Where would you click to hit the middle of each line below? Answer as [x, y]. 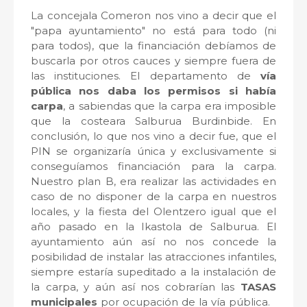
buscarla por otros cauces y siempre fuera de [153, 61]
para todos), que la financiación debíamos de [153, 46]
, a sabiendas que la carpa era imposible [170, 106]
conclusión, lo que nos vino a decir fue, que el [153, 136]
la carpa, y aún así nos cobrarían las [136, 287]
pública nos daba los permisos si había [153, 91]
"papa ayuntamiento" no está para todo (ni [153, 31]
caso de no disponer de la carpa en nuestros [153, 197]
